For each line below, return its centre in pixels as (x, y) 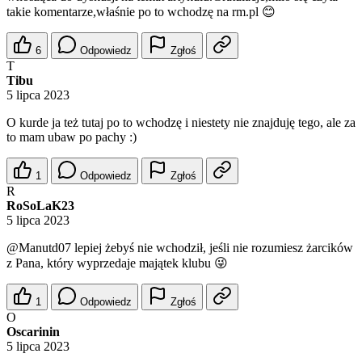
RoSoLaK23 (40, 206)
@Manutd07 (39, 248)
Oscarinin (33, 332)
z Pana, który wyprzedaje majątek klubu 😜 (117, 263)
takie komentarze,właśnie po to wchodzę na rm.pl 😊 (141, 12)
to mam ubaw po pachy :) (72, 137)
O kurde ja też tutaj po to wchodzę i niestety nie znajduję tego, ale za (181, 123)
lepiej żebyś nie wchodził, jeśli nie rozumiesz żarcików (212, 248)
